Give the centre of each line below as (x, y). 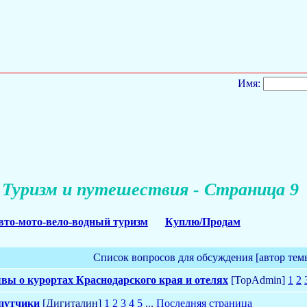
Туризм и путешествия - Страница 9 (150, 190)
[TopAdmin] (258, 280)
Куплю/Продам (202, 221)
